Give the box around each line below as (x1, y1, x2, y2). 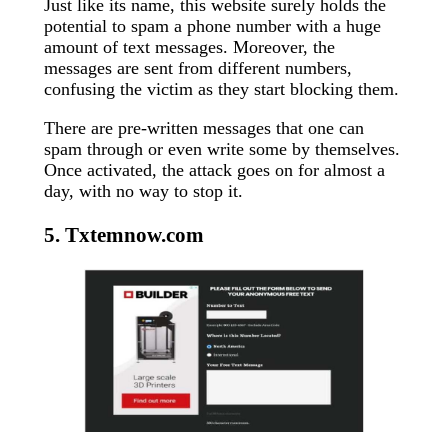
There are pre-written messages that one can (44, 117, 364, 138)
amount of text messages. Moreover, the (44, 36, 335, 57)
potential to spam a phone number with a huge (44, 15, 381, 36)
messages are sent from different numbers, (44, 57, 352, 78)
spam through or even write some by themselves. (44, 138, 400, 159)
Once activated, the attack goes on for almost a (44, 159, 385, 180)
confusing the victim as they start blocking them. (44, 78, 399, 99)
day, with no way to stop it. (44, 180, 243, 201)
